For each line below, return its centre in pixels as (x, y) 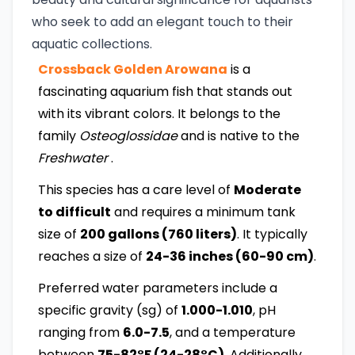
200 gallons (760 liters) (158, 234)
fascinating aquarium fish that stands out (165, 91)
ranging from (80, 332)
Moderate (267, 189)
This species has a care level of (136, 189)
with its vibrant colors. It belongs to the (159, 113)
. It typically (272, 234)
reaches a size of (92, 256)
